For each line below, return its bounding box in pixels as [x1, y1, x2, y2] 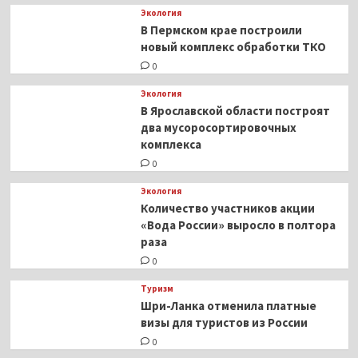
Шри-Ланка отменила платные [140, 298, 316, 314]
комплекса [140, 137, 201, 153]
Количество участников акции [140, 201, 315, 217]
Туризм [140, 283, 173, 295]
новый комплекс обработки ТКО [140, 39, 326, 55]
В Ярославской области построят [140, 103, 330, 119]
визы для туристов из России [140, 315, 308, 331]
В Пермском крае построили [140, 22, 302, 38]
